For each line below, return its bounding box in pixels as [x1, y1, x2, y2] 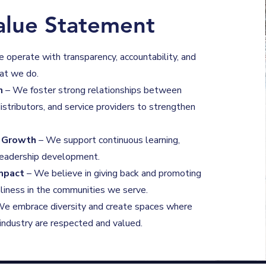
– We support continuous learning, [36, 134, 180, 147]
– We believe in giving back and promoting [24, 167, 201, 180]
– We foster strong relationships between [2, 84, 182, 97]
